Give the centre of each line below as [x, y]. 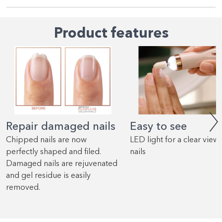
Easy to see [158, 127]
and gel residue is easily [48, 176]
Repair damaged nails [61, 127]
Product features [111, 34]
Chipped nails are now [46, 140]
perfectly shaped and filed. [54, 152]
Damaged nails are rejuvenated [62, 164]
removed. [23, 188]
